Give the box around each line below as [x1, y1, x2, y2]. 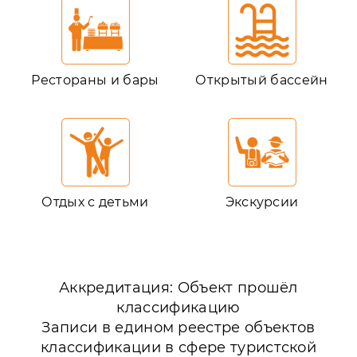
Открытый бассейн [195, 73, 328, 88]
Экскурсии [225, 194, 299, 210]
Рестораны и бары [31, 73, 159, 88]
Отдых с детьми [41, 194, 149, 210]
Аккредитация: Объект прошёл [59, 279, 298, 296]
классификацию [116, 299, 241, 316]
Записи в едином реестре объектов [41, 319, 316, 336]
